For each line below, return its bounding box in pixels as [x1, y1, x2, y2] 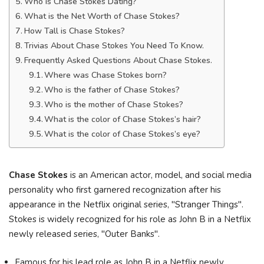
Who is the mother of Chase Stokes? [44, 99, 184, 110]
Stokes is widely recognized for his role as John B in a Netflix [9, 213, 251, 225]
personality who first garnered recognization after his [9, 184, 221, 196]
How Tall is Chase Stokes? [24, 25, 125, 37]
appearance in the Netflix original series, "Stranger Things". [9, 199, 243, 210]
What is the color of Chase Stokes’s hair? [44, 114, 202, 125]
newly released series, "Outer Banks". [9, 228, 162, 240]
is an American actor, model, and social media [68, 169, 252, 181]
